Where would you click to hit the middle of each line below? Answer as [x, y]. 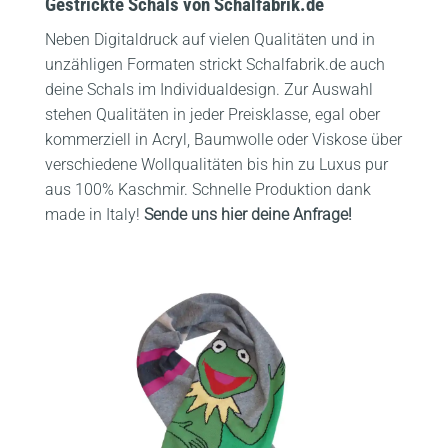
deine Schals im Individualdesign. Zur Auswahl [209, 89]
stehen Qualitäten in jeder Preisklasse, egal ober [212, 114]
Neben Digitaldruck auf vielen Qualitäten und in [210, 39]
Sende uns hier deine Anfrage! [248, 214]
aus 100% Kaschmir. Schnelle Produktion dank [208, 189]
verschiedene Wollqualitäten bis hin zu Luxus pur [216, 164]
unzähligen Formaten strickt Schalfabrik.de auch [215, 64]
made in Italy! [94, 214]
